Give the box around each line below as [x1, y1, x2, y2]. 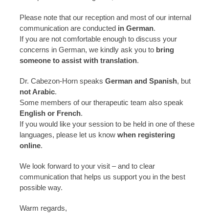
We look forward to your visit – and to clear [20, 162, 155, 171]
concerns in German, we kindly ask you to [20, 45, 156, 54]
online [20, 141, 41, 150]
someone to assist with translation [20, 56, 137, 65]
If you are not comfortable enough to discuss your [20, 35, 177, 44]
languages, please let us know [20, 131, 117, 139]
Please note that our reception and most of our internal [20, 13, 191, 22]
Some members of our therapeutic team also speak [20, 98, 183, 107]
